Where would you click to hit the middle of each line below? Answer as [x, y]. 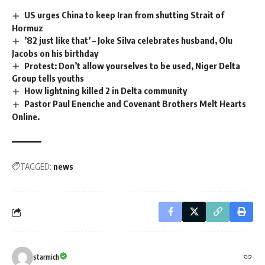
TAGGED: [36, 167]
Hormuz [28, 28]
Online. [26, 117]
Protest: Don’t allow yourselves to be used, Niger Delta [132, 65]
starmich [46, 257]
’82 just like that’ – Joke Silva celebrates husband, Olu [129, 40]
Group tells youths [48, 78]
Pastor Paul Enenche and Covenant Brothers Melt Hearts [135, 104]
